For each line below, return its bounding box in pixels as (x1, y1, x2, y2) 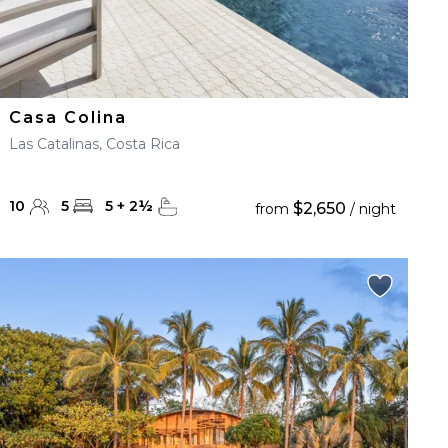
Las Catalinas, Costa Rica (9, 135, 181, 153)
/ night (345, 200, 396, 218)
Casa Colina (9, 108, 128, 127)
